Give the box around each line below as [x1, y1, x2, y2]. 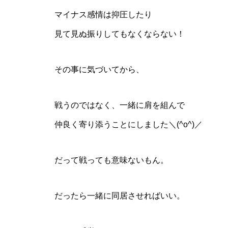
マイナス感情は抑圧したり [54, 10, 152, 19]
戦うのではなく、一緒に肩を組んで [54, 101, 185, 109]
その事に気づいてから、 [54, 65, 144, 74]
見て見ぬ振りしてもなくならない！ [54, 30, 185, 38]
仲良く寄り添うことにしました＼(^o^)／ [54, 120, 203, 129]
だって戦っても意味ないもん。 [54, 156, 168, 164]
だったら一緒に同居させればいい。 [54, 191, 185, 200]
